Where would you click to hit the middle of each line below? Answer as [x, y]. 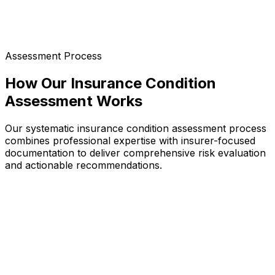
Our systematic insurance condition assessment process [136, 129]
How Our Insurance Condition [110, 83]
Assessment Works [74, 101]
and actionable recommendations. [83, 165]
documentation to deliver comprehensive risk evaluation [135, 153]
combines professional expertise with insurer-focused [130, 141]
